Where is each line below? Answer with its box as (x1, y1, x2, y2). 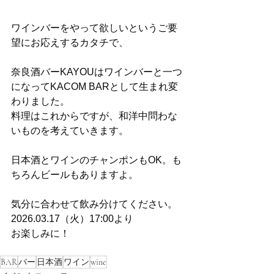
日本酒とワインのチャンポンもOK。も (11, 155, 182, 166)
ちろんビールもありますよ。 (11, 169, 138, 180)
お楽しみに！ (11, 228, 70, 239)
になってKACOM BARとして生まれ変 (11, 81, 178, 92)
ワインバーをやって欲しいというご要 (11, 23, 177, 34)
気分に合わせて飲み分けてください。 (11, 199, 177, 210)
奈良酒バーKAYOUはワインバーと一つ (11, 67, 182, 78)
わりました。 (11, 96, 70, 107)
